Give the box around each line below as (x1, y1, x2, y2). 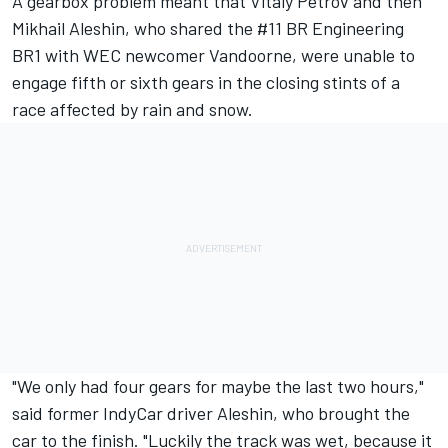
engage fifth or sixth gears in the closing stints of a (12, 71, 400, 94)
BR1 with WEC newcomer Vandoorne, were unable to (12, 44, 415, 67)
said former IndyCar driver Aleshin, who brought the (12, 402, 410, 425)
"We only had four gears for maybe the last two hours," (12, 375, 424, 398)
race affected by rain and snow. (12, 98, 253, 121)
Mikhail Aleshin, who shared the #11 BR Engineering (12, 17, 404, 40)
